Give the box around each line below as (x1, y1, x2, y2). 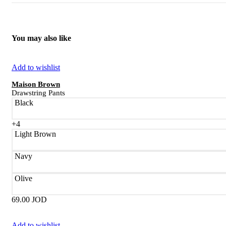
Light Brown (15, 129, 56, 138)
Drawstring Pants (12, 88, 65, 97)
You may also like (12, 34, 71, 43)
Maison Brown (12, 80, 60, 88)
